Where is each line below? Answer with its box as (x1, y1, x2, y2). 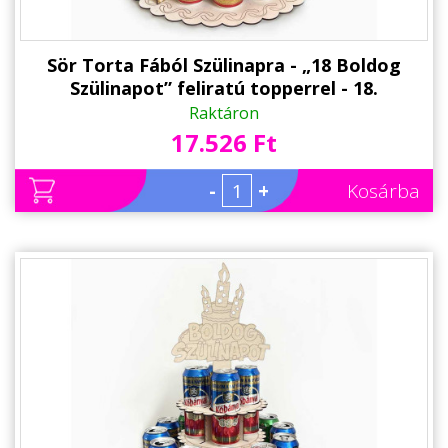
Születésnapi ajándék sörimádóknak (62, 99, 386, 124)
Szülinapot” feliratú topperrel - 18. (70, 76, 378, 101)
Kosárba (347, 178, 420, 205)
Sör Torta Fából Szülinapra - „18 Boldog (47, 53, 401, 78)
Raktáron (189, 102, 259, 125)
